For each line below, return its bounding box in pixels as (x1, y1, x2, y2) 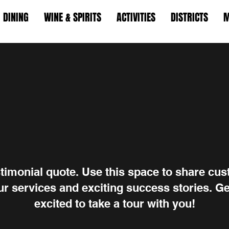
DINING (3, 10, 29, 25)
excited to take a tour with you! (34, 197, 195, 210)
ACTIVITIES (116, 10, 155, 25)
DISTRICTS (170, 10, 208, 25)
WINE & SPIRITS (43, 10, 101, 25)
